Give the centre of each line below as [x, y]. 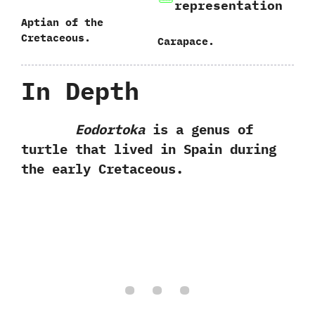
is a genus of [199, 129]
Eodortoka [110, 129]
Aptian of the [62, 22]
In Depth [80, 91]
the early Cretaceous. [102, 169]
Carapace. [186, 41]
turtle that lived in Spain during [149, 149]
